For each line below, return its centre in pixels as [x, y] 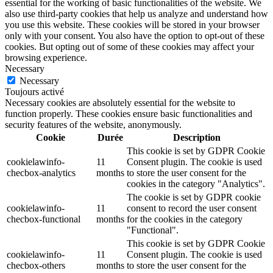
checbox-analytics [41, 172]
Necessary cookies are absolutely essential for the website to [120, 102]
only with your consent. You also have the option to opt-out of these [135, 35]
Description [197, 137]
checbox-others [36, 265]
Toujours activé [34, 91]
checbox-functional [44, 219]
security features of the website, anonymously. [93, 124]
